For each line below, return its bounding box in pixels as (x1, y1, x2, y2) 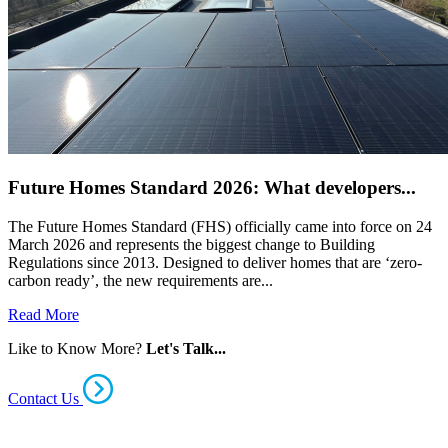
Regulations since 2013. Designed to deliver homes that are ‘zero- (8, 253, 422, 271)
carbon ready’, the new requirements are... (8, 271, 273, 289)
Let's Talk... (146, 339, 226, 357)
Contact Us (8, 389, 83, 407)
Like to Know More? (8, 339, 146, 357)
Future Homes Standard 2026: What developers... (8, 176, 416, 198)
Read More (8, 305, 79, 323)
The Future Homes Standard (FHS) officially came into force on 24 (8, 217, 432, 235)
